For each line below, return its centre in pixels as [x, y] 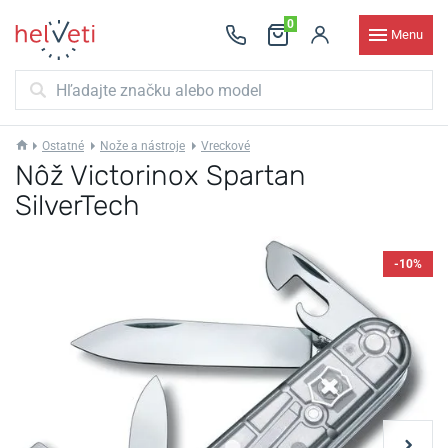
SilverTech [77, 205]
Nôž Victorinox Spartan [160, 175]
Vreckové [225, 146]
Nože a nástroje [142, 146]
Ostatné [63, 146]
